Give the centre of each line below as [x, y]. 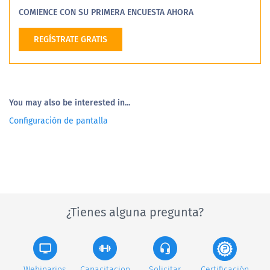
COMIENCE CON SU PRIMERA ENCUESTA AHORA [106, 12]
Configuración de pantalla [58, 121]
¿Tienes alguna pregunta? [135, 212]
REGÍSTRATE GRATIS [71, 39]
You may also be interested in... [70, 102]
